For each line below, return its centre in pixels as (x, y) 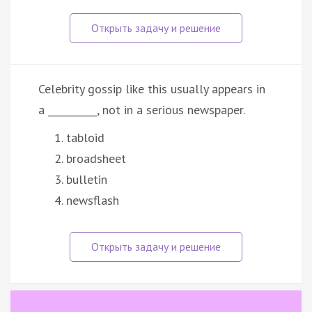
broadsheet (96, 158)
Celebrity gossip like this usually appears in (152, 88)
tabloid (85, 137)
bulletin (87, 179)
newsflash (93, 200)
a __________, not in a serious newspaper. (142, 109)
